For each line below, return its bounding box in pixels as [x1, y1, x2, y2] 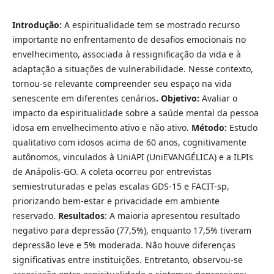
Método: [188, 121, 229, 133]
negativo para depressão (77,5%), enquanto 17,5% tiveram [12, 224, 251, 236]
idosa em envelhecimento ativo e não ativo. [12, 121, 189, 133]
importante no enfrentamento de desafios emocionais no [12, 33, 246, 45]
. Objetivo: [155, 92, 202, 104]
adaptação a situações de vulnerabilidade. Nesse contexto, [12, 62, 253, 75]
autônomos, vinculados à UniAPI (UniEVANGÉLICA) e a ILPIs [12, 150, 253, 163]
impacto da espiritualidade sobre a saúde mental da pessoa [12, 106, 259, 119]
